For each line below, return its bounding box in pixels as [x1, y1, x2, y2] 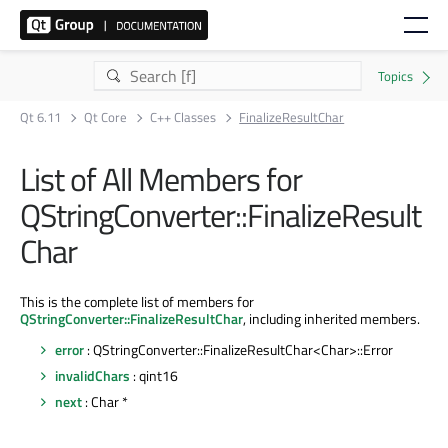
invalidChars [55, 364, 130, 386]
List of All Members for [20, 155, 302, 203]
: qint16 [130, 364, 178, 386]
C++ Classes [150, 107, 217, 127]
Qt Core [84, 107, 128, 127]
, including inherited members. [243, 307, 420, 329]
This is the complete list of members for [20, 290, 254, 312]
